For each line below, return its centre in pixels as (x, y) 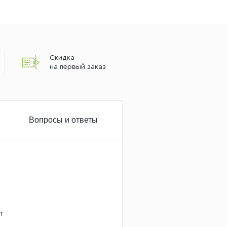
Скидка (62, 58)
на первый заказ (78, 67)
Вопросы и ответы (63, 120)
